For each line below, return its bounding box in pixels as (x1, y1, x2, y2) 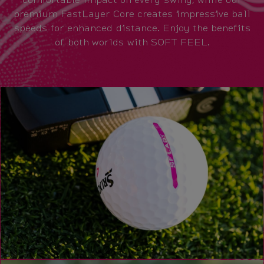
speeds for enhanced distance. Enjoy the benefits (14, 20, 250, 34)
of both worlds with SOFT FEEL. (54, 34, 210, 48)
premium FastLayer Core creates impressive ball (14, 6, 250, 20)
